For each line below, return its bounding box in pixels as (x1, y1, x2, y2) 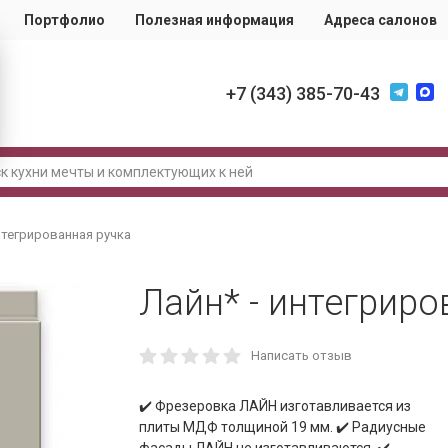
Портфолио (24, 12, 105, 28)
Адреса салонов (324, 12, 437, 28)
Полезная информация (135, 12, 294, 28)
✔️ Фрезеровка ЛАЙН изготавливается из (139, 398, 411, 414)
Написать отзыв (251, 348, 352, 363)
